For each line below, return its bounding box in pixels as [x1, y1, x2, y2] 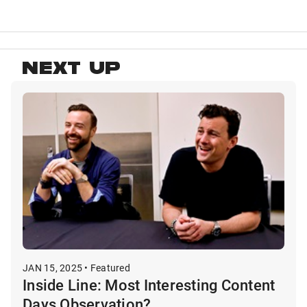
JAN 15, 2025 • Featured [23, 261, 130, 275]
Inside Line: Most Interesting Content [23, 275, 275, 295]
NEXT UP [22, 60, 121, 82]
